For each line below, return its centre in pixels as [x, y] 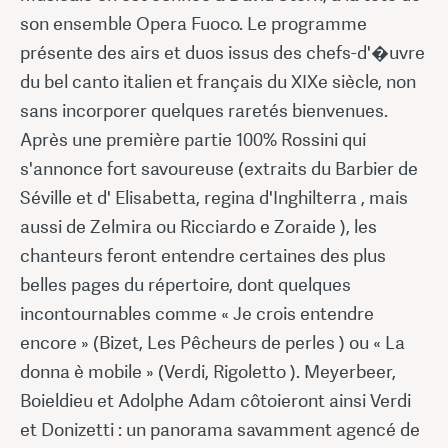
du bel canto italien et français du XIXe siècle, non [218, 81]
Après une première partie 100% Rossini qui [193, 139]
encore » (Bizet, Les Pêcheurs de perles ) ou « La [212, 342]
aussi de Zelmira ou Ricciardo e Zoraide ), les [198, 226]
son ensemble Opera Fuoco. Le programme [193, 23]
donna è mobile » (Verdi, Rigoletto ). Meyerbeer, [208, 371]
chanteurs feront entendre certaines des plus [203, 255]
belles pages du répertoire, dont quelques [185, 284]
